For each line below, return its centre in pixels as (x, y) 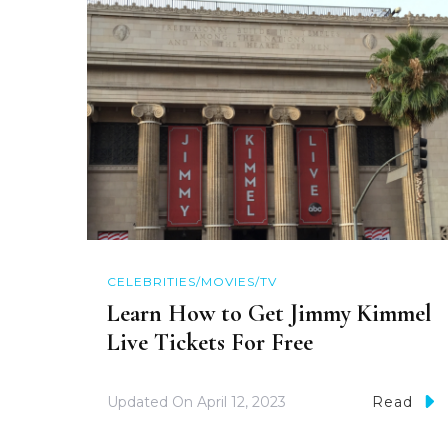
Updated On (152, 401)
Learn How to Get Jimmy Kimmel (269, 313)
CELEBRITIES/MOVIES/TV (192, 281)
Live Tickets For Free (210, 342)
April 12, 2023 (241, 401)
